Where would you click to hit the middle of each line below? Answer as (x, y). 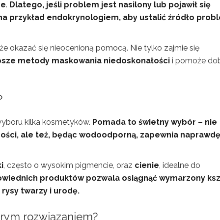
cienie (147, 165)
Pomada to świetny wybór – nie (155, 122)
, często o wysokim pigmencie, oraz (69, 165)
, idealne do (180, 165)
